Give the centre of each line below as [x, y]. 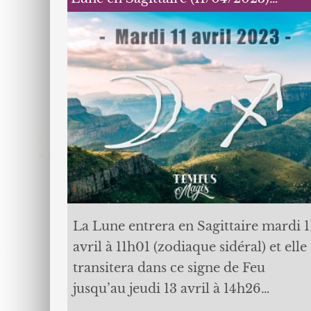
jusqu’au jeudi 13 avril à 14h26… [171, 289]
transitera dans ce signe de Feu [169, 268]
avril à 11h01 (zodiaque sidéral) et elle [190, 247]
